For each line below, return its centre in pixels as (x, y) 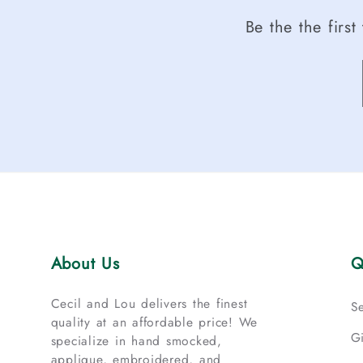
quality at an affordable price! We (154, 322)
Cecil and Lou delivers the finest (149, 304)
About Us (85, 264)
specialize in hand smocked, (136, 341)
